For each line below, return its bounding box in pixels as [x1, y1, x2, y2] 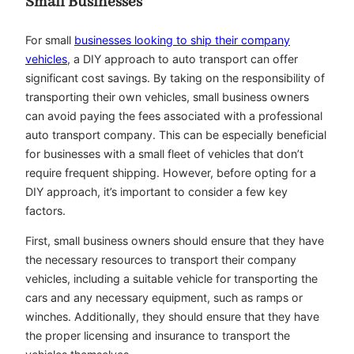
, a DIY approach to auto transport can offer [67, 51, 298, 66]
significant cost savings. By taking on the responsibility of [25, 70, 325, 85]
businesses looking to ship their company [74, 32, 290, 47]
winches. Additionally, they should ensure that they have [25, 309, 319, 323]
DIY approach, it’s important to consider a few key [25, 184, 288, 198]
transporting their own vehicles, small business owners [25, 89, 309, 104]
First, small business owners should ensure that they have [25, 233, 324, 247]
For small [25, 32, 74, 47]
